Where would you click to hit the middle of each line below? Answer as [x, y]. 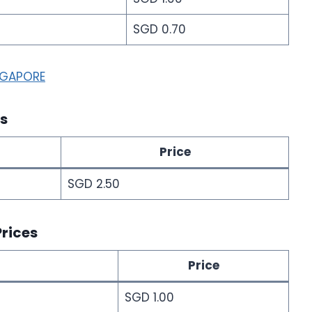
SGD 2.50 [93, 184]
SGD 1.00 [149, 297]
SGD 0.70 [159, 29]
